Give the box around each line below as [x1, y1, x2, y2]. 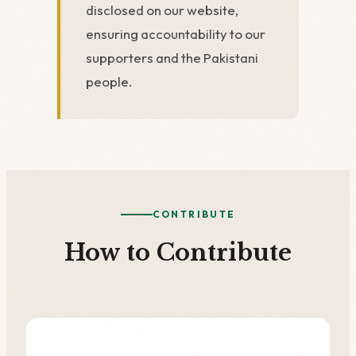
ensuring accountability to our [86, 25, 265, 43]
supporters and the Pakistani [86, 49, 258, 67]
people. [86, 73, 132, 91]
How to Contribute [64, 238, 292, 268]
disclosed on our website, [86, 2, 238, 19]
